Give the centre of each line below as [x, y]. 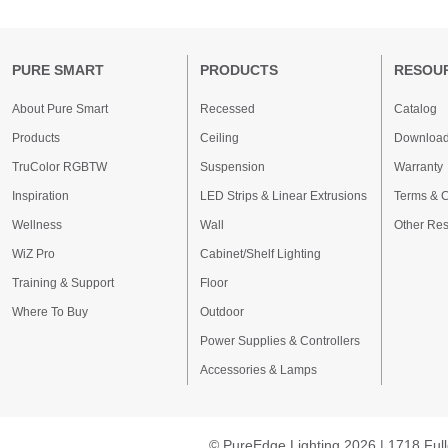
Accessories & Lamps [258, 370]
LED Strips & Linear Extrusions [283, 196]
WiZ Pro [33, 254]
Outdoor [222, 312]
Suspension [232, 167]
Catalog [415, 109]
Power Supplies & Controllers [280, 341]
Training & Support [63, 283]
